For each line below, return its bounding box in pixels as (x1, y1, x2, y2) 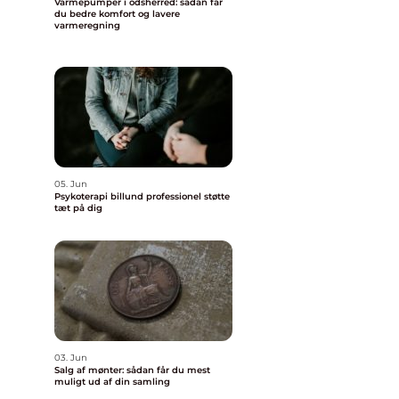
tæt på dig (54, 202, 102, 214)
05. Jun (54, 178, 87, 190)
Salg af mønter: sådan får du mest (54, 364, 210, 376)
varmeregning (54, 20, 120, 31)
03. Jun (54, 352, 87, 363)
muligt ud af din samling (54, 376, 170, 387)
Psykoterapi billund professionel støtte (54, 191, 146, 202)
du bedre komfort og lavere (54, 8, 180, 20)
